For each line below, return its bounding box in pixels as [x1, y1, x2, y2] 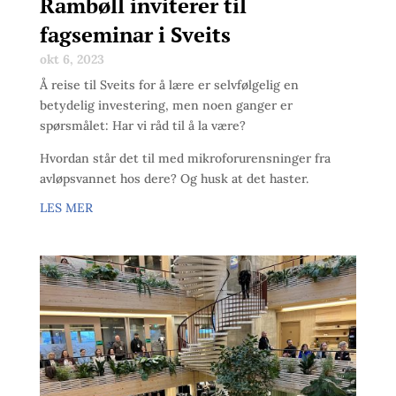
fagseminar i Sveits [39, 20, 231, 49]
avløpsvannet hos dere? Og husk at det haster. [39, 171, 308, 187]
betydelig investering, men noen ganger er [39, 97, 293, 114]
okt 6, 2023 [39, 51, 104, 68]
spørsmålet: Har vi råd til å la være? [39, 118, 246, 134]
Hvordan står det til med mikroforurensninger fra [39, 150, 331, 167]
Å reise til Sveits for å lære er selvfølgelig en [39, 77, 299, 94]
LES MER [39, 200, 93, 217]
